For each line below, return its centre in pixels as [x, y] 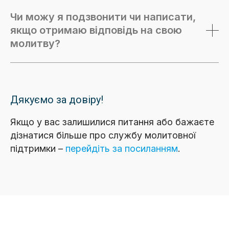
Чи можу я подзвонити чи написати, [103, 17]
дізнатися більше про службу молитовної [103, 135]
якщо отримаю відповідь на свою [96, 30]
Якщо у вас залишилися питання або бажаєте [112, 122]
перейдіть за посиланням [122, 148]
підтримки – [38, 148]
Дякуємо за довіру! [57, 100]
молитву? [35, 43]
